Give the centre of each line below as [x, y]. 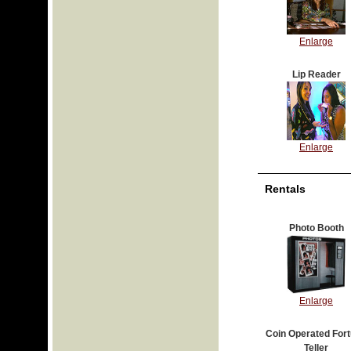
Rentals [285, 188]
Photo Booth [316, 228]
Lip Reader [316, 74]
